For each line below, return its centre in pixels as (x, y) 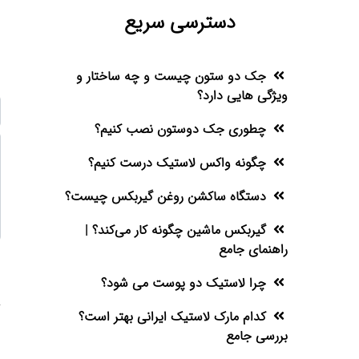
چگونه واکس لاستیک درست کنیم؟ (177, 163)
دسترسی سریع (179, 22)
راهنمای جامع (254, 250)
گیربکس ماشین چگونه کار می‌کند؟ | (176, 231)
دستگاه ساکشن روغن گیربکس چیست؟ (166, 197)
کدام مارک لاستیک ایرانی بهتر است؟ (173, 317)
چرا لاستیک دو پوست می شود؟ (184, 284)
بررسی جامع (257, 337)
